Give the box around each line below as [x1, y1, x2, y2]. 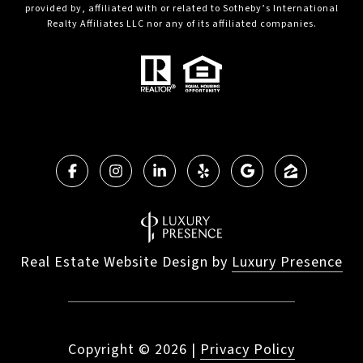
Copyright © [68, 339, 151, 360]
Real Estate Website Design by [20, 251, 232, 272]
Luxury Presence [232, 251, 343, 272]
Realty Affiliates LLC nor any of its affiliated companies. [46, 16, 317, 31]
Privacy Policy [200, 339, 295, 360]
